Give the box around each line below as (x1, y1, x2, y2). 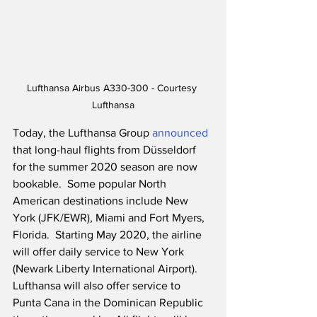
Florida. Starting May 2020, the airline (13, 229, 204, 241)
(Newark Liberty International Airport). (13, 263, 203, 275)
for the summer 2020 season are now (13, 161, 200, 173)
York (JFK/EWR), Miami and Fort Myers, (13, 212, 207, 224)
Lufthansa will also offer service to (13, 279, 183, 292)
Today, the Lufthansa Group (13, 127, 152, 139)
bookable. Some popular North (13, 178, 169, 190)
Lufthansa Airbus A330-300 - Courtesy (27, 82, 200, 94)
